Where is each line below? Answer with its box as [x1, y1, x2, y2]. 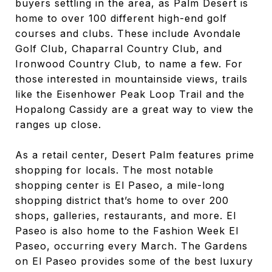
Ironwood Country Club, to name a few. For [15, 57, 243, 70]
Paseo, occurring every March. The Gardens [15, 239, 248, 252]
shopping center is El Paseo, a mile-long [15, 178, 225, 191]
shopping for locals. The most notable [15, 163, 214, 176]
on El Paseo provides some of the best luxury [15, 254, 253, 267]
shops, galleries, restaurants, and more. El [15, 209, 236, 222]
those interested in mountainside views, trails [15, 72, 248, 85]
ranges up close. [15, 118, 101, 131]
